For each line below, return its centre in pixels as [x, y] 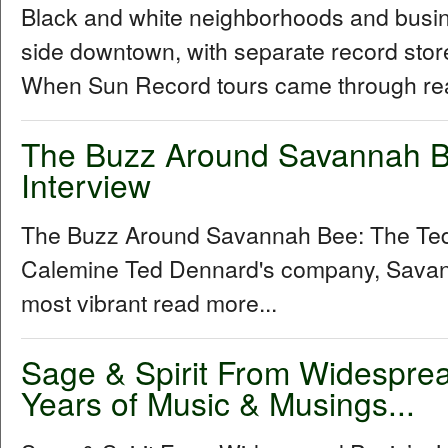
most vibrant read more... [149, 303]
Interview [86, 185]
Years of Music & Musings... [218, 403]
